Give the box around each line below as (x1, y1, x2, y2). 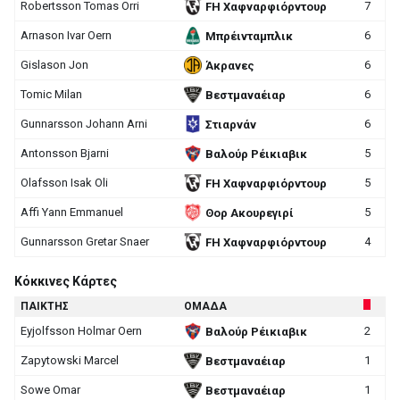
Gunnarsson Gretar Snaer (21, 235, 149, 248)
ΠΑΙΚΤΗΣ (21, 300, 69, 312)
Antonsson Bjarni (21, 146, 109, 160)
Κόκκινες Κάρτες (14, 274, 117, 288)
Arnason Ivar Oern (21, 29, 112, 42)
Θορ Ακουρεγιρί (205, 205, 294, 220)
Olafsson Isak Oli (21, 176, 108, 189)
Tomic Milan (21, 87, 82, 101)
